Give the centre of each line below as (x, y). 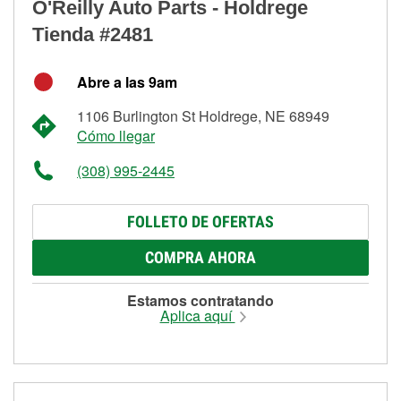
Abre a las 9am (127, 81)
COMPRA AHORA (200, 257)
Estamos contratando (200, 300)
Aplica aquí (197, 315)
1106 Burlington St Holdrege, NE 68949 (203, 115)
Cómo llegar (116, 135)
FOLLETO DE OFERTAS (200, 221)
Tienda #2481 (93, 34)
